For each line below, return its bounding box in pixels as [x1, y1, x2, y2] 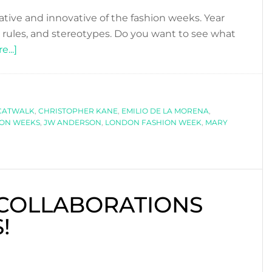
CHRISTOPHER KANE [38, 106, 118, 115]
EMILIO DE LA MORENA [121, 106, 209, 115]
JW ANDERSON [44, 117, 101, 127]
